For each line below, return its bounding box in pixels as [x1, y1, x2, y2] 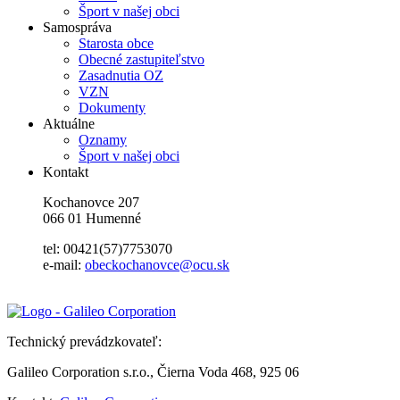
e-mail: [43, 257, 85, 272]
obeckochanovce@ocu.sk [85, 257, 229, 272]
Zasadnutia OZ [79, 68, 163, 83]
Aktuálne [43, 116, 95, 131]
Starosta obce [79, 36, 154, 51]
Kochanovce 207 [43, 195, 139, 210]
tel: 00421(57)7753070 [43, 241, 172, 256]
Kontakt [43, 164, 88, 179]
